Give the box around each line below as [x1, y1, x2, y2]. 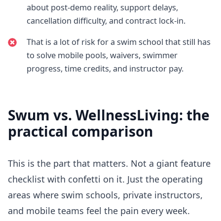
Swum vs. [8, 105, 75, 124]
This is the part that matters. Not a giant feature [8, 157, 211, 169]
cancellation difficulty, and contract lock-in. [26, 15, 185, 26]
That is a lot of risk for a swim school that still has [26, 36, 211, 47]
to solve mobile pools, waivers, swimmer [26, 49, 178, 61]
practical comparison [8, 121, 153, 141]
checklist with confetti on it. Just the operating [8, 173, 203, 185]
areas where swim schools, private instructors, [8, 188, 203, 201]
